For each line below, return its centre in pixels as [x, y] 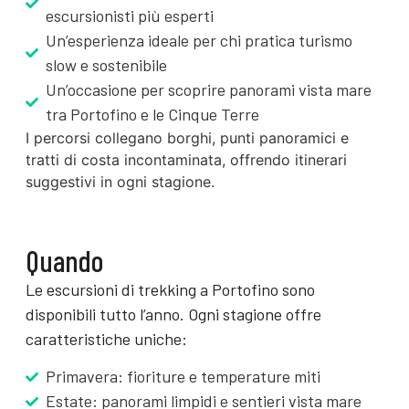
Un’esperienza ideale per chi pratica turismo [199, 41]
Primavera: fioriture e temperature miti [184, 377]
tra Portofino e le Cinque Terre [153, 115]
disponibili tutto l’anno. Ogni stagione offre [173, 314]
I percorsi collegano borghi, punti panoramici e [187, 138]
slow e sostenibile [107, 65]
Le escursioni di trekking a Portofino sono [170, 289]
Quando [64, 260]
